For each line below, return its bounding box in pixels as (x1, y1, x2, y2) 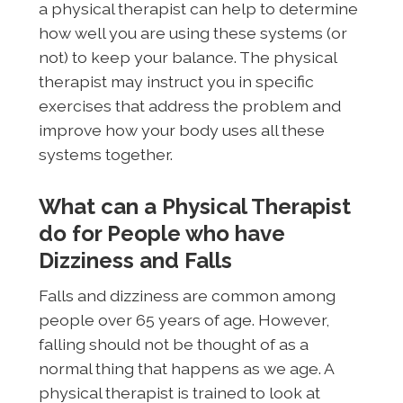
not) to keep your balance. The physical (38, 47, 336, 67)
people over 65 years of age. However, (38, 309, 329, 329)
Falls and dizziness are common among (38, 285, 336, 305)
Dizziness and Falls (38, 246, 232, 273)
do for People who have (38, 219, 285, 246)
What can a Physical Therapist (38, 193, 351, 219)
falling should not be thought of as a (38, 334, 309, 354)
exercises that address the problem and (38, 95, 341, 115)
